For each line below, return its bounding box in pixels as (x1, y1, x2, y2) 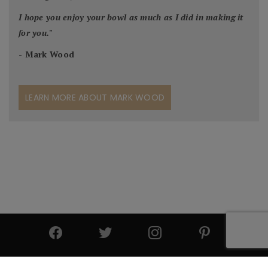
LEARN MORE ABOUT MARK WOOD (25, 92, 165, 104)
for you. (19, 27, 50, 39)
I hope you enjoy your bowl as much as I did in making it (19, 11, 243, 23)
